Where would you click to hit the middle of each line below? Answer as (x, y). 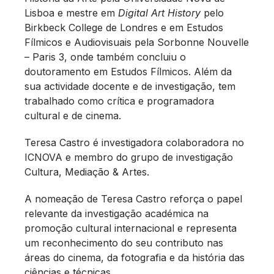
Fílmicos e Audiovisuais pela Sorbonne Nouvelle (137, 42)
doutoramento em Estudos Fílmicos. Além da (128, 71)
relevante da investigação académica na (117, 213)
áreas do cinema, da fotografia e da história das (135, 257)
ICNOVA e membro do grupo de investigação (129, 157)
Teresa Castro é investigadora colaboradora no (134, 142)
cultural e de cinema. (73, 115)
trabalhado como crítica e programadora (119, 101)
